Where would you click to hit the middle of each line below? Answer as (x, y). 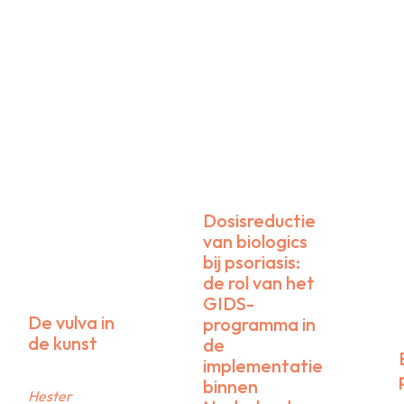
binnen (231, 387)
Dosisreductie (260, 221)
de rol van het (259, 283)
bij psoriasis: (252, 262)
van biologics (256, 242)
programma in (260, 325)
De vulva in (71, 323)
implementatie (263, 366)
